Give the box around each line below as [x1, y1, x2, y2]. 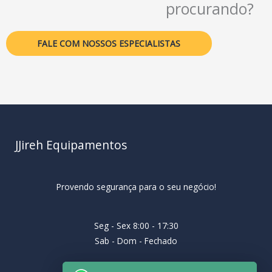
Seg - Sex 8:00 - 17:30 [93, 219, 178, 231]
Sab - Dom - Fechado [95, 234, 177, 246]
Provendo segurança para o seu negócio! [56, 181, 216, 193]
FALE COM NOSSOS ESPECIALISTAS [37, 37, 181, 49]
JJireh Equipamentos [15, 137, 127, 153]
